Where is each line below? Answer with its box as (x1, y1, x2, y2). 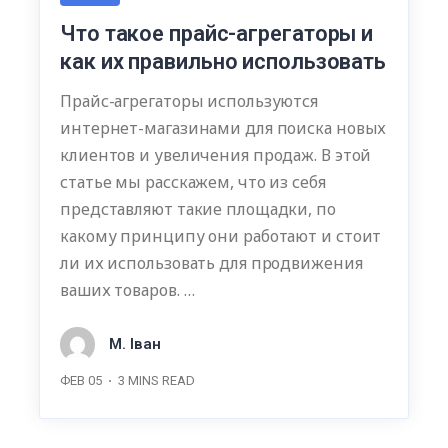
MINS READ (128, 373, 195, 389)
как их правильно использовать (60, 49, 387, 75)
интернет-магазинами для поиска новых (60, 117, 387, 140)
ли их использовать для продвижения (60, 252, 363, 275)
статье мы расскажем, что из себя (60, 171, 326, 194)
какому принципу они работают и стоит (60, 225, 382, 248)
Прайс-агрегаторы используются (60, 90, 319, 113)
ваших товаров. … (60, 279, 195, 302)
